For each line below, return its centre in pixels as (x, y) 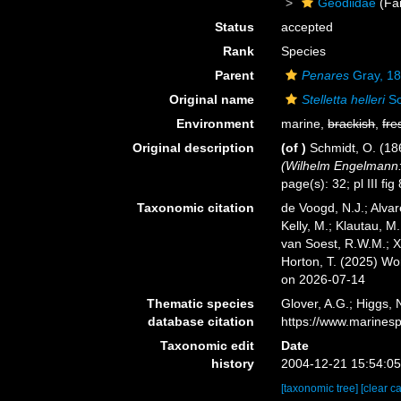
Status (235, 27)
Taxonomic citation (196, 208)
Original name (212, 99)
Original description (194, 148)
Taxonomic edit (208, 346)
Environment (216, 124)
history (233, 363)
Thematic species (201, 303)
